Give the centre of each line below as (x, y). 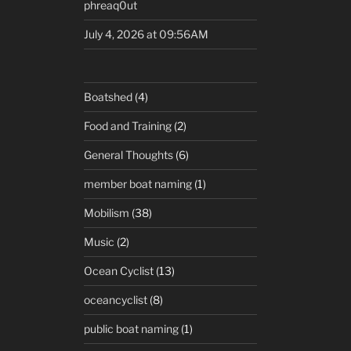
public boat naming (132, 329)
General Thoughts (129, 155)
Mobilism (107, 213)
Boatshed (109, 97)
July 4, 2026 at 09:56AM (147, 34)
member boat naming (138, 184)
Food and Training (128, 126)
